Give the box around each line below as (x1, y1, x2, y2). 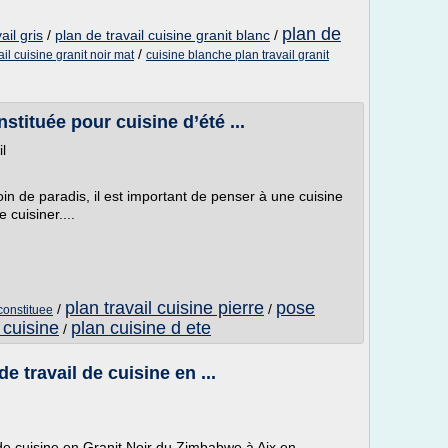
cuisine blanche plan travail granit (146, 48, 329, 62)
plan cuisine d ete (71, 318, 211, 338)
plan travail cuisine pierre (65, 298, 264, 318)
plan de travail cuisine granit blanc (55, 27, 270, 43)
